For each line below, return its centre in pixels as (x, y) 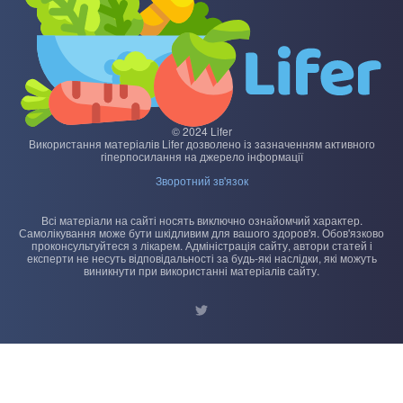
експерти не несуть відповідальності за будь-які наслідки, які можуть (201, 257)
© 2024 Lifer (201, 130)
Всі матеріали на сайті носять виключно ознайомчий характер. (201, 219)
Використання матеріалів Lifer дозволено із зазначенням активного (201, 143)
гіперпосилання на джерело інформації (201, 156)
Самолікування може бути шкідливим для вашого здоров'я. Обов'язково (201, 232)
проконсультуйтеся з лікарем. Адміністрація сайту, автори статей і (201, 245)
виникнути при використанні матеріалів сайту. (201, 270)
